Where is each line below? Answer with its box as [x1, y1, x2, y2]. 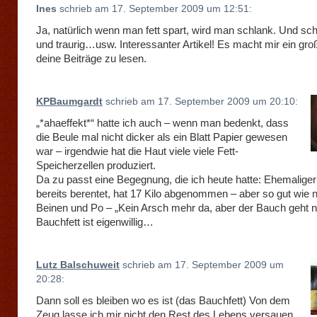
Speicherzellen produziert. [36, 159, 156, 171]
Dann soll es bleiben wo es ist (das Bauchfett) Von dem [36, 294, 290, 306]
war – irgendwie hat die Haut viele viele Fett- [36, 145, 238, 157]
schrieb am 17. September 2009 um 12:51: [57, 4, 252, 14]
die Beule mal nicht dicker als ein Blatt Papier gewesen [36, 131, 287, 143]
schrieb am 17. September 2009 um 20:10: [103, 96, 298, 107]
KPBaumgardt [36, 96, 103, 107]
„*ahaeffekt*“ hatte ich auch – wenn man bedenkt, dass [36, 117, 289, 129]
